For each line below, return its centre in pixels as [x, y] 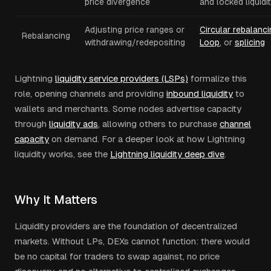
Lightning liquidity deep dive [167, 154]
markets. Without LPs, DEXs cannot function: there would [132, 241]
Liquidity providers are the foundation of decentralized [126, 226]
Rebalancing [46, 36]
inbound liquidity [200, 93]
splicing [250, 42]
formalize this [217, 78]
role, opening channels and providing [89, 93]
